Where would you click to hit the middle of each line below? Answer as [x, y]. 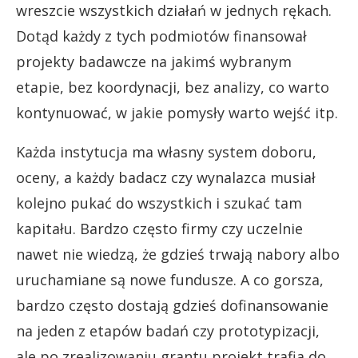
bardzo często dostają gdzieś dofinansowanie [172, 305]
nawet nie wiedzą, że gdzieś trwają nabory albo [178, 254]
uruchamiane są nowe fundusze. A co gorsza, [170, 279]
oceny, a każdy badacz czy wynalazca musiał [166, 177]
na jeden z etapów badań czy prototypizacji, [168, 330]
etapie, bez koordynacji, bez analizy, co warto [173, 87]
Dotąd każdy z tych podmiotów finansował [161, 36]
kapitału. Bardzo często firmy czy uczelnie [159, 228]
